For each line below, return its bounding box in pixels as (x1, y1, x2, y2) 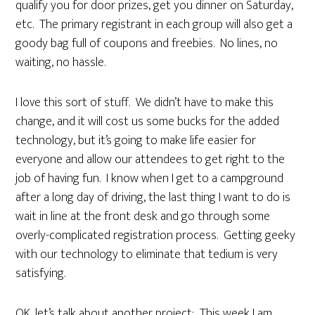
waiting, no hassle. (15, 52, 106, 73)
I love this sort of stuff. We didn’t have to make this (15, 92, 274, 113)
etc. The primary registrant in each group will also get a (15, 14, 293, 35)
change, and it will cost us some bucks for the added (15, 111, 280, 132)
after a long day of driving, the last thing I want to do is (15, 187, 291, 208)
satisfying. (15, 263, 66, 284)
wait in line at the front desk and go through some (15, 206, 271, 227)
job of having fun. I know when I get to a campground (15, 168, 284, 189)
